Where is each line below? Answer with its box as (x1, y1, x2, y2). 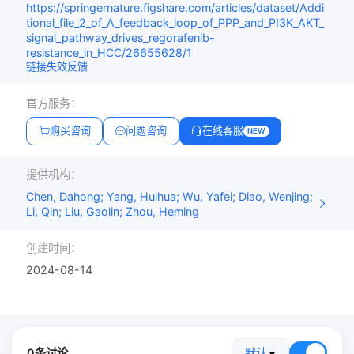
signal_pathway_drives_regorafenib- (26, 31, 216, 45)
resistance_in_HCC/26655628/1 (26, 46, 193, 60)
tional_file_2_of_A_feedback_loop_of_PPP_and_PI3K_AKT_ (26, 16, 325, 30)
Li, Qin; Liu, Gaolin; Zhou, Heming (26, 204, 200, 218)
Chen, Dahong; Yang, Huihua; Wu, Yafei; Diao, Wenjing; (26, 189, 314, 203)
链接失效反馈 (26, 60, 88, 73)
